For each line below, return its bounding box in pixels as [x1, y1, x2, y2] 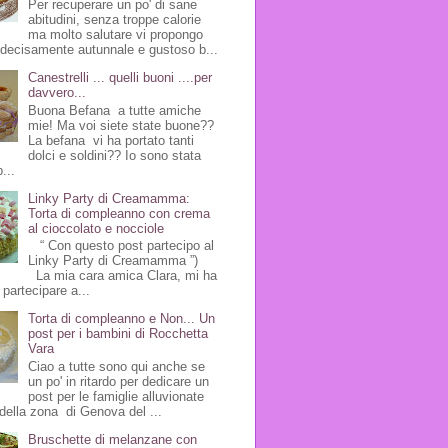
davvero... [28, 85, 87, 101]
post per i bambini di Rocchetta [28, 326, 209, 342]
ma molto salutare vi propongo [28, 27, 204, 43]
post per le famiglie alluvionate [28, 388, 205, 404]
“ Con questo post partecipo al [28, 238, 215, 254]
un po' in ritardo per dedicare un [28, 373, 210, 389]
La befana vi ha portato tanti [28, 132, 195, 148]
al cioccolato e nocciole [28, 220, 165, 236]
